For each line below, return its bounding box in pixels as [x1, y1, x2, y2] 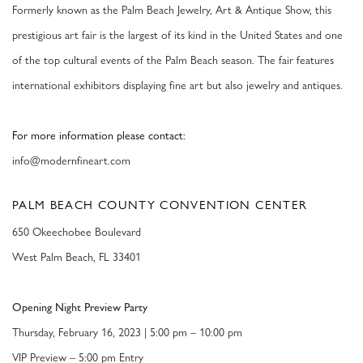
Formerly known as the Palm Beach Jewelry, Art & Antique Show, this [12, 2, 331, 18]
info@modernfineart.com [12, 153, 130, 169]
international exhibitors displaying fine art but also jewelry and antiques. [12, 78, 343, 93]
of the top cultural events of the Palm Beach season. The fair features [12, 53, 334, 68]
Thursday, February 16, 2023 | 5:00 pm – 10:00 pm [12, 325, 242, 340]
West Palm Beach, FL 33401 [12, 250, 141, 265]
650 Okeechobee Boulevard [12, 224, 141, 240]
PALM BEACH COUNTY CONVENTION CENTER [12, 198, 308, 213]
